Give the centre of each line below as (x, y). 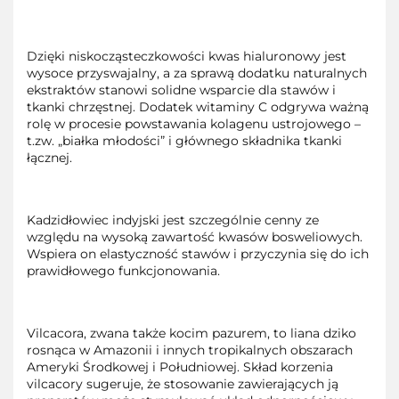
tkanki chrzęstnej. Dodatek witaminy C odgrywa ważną (198, 107)
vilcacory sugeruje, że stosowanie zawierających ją (183, 384)
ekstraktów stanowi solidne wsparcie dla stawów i (181, 90)
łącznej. (49, 158)
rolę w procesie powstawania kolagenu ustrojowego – (194, 124)
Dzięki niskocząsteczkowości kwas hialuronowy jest (187, 57)
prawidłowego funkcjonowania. (123, 271)
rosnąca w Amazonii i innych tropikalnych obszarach (190, 350)
